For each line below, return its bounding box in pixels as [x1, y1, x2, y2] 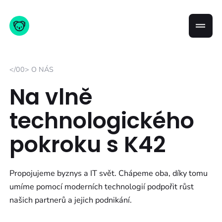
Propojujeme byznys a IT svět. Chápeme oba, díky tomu [9, 168, 208, 179]
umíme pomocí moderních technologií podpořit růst [9, 181, 194, 193]
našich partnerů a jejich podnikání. [9, 195, 132, 206]
